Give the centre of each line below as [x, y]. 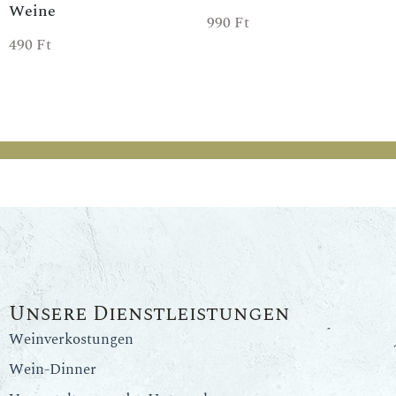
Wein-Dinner [53, 369]
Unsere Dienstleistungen [149, 314]
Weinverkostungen [71, 339]
